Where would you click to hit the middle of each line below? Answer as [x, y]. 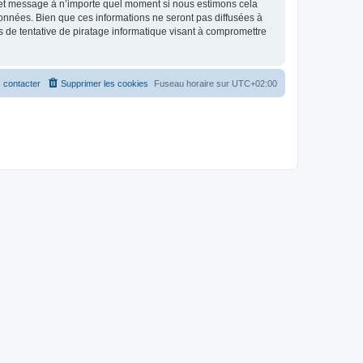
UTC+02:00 [254, 83]
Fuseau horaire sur [193, 83]
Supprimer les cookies [105, 83]
